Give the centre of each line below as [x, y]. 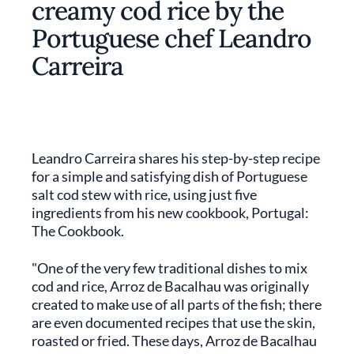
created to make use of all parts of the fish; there [177, 304]
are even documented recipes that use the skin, [173, 322]
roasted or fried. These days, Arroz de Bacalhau [174, 341]
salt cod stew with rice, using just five [144, 194]
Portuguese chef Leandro [171, 38]
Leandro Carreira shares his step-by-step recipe [176, 158]
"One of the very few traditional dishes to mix [169, 268]
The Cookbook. [78, 231]
